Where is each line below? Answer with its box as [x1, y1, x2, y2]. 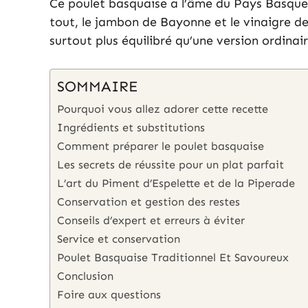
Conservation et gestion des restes [57, 195, 240, 209]
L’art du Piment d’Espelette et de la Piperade [57, 177, 295, 190]
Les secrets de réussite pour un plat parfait [57, 158, 284, 172]
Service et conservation [57, 232, 180, 246]
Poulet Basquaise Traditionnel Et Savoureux [57, 251, 289, 265]
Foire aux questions [57, 288, 161, 302]
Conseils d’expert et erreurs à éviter [57, 214, 245, 228]
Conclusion [57, 269, 113, 283]
